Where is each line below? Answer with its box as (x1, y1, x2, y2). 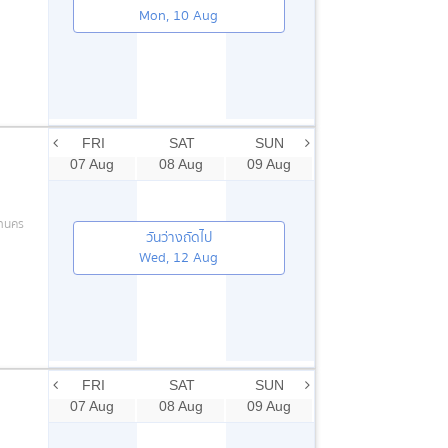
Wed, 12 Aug (139, 246, 219, 269)
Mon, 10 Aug (139, 4, 219, 27)
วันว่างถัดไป (145, 226, 212, 249)
